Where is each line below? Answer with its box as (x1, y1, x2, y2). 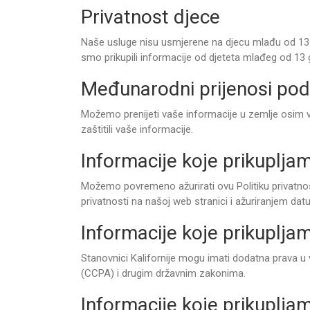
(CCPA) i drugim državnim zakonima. (81, 267, 246, 280)
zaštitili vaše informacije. (81, 123, 193, 136)
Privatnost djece (81, 6, 220, 28)
